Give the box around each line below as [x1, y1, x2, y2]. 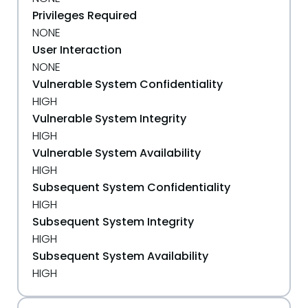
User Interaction [32, 42, 122, 58]
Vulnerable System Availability [32, 145, 201, 161]
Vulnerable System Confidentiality [32, 76, 223, 92]
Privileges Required [32, 8, 137, 23]
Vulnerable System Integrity [32, 111, 186, 126]
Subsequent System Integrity [32, 214, 194, 230]
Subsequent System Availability [32, 248, 208, 264]
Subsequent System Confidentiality [32, 179, 230, 195]
